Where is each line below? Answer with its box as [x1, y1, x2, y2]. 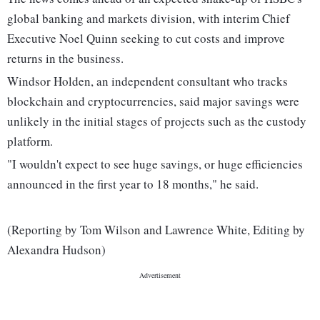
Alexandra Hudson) [7, 241, 106, 259]
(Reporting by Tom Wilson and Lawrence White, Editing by [7, 221, 305, 239]
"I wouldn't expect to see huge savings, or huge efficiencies [7, 156, 303, 173]
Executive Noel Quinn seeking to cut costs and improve [7, 30, 285, 47]
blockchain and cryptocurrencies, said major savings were [7, 93, 299, 110]
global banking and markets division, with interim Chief [7, 10, 290, 27]
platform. [7, 133, 53, 150]
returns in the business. [7, 50, 124, 67]
